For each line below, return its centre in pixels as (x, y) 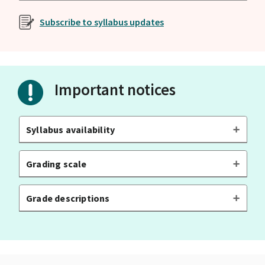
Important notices (115, 89)
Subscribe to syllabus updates (101, 22)
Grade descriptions (68, 198)
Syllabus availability (70, 130)
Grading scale (56, 164)
